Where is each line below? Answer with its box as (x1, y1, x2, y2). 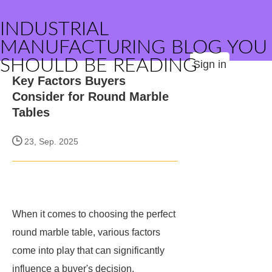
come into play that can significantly (12, 245, 165, 256)
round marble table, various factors (12, 227, 160, 237)
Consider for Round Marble (12, 90, 169, 103)
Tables (12, 106, 50, 119)
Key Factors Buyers (12, 74, 126, 87)
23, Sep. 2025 (22, 137, 78, 146)
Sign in (193, 58, 226, 70)
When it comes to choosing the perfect (12, 209, 175, 219)
